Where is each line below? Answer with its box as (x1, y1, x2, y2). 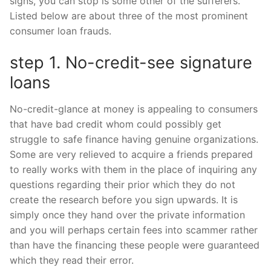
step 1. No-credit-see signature (10, 52, 252, 73)
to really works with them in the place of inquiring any (10, 163, 257, 175)
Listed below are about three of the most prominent (10, 10, 248, 22)
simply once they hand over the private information (10, 208, 245, 221)
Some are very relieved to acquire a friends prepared (10, 148, 253, 160)
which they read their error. (10, 253, 134, 266)
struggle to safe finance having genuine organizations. (10, 132, 258, 145)
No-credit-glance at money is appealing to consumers (10, 102, 258, 115)
